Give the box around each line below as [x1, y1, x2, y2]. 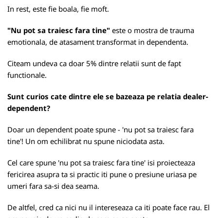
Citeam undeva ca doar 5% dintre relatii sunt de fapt [7, 58, 181, 68]
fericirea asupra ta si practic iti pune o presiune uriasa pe [7, 169, 197, 179]
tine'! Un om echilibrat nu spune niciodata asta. [7, 136, 164, 146]
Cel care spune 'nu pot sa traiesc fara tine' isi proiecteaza [7, 158, 195, 167]
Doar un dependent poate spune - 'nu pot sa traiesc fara [7, 125, 194, 134]
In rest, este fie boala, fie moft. [7, 4, 109, 14]
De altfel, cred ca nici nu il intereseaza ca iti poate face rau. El [7, 202, 210, 212]
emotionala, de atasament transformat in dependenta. [7, 37, 188, 47]
